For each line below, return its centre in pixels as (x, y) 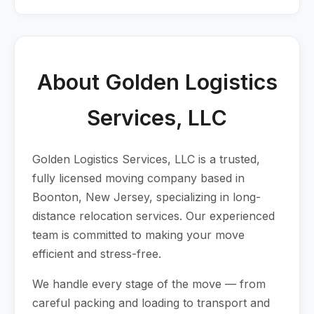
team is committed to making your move (138, 235)
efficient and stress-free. (97, 254)
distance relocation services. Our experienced (153, 216)
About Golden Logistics (157, 82)
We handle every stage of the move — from (149, 284)
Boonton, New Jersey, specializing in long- (146, 197)
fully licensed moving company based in (138, 178)
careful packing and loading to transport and (151, 303)
